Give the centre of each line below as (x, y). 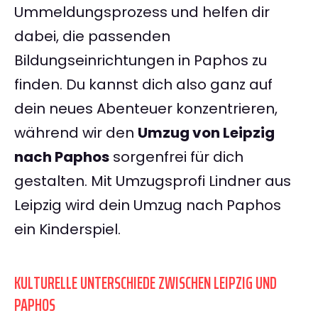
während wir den (76, 133)
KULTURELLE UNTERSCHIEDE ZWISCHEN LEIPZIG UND (146, 284)
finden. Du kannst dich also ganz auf (143, 85)
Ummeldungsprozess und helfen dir (142, 12)
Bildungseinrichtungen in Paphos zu (141, 61)
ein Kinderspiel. (67, 230)
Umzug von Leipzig (206, 133)
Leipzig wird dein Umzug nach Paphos (148, 205)
